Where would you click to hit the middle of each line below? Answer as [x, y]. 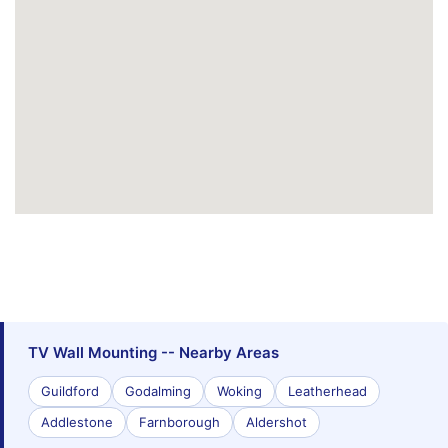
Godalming [158, 391]
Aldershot [276, 422]
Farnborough [179, 422]
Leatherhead [327, 391]
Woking [239, 391]
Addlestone [77, 422]
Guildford [70, 391]
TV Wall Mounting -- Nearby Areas [153, 353]
